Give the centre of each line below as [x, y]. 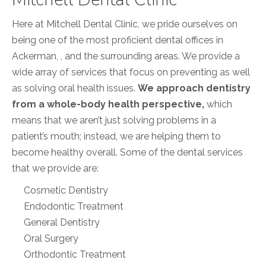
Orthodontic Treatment [75, 255]
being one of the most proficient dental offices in [118, 40]
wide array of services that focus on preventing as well [131, 72]
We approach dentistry [194, 88]
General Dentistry [62, 223]
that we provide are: [55, 169]
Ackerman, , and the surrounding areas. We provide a [126, 56]
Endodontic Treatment [74, 207]
